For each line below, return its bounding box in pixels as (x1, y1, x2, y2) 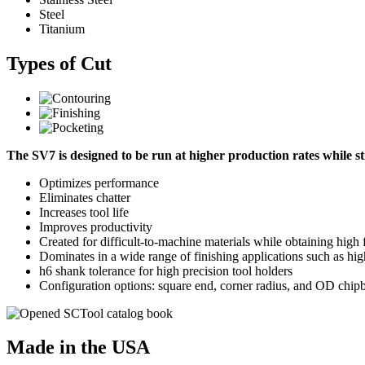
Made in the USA (7, 336, 150, 358)
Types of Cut (7, 52, 112, 74)
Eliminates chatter (39, 190, 130, 204)
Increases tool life (39, 204, 129, 219)
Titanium (39, 21, 85, 36)
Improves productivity (39, 219, 152, 234)
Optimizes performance (39, 175, 159, 190)
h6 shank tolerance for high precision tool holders (39, 263, 292, 278)
